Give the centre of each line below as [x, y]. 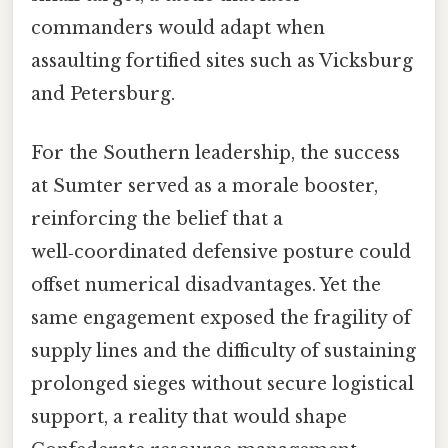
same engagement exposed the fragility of [221, 318]
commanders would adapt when [178, 28]
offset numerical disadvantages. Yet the [206, 285]
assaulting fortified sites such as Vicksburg [222, 61]
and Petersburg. [103, 94]
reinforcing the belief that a [157, 219]
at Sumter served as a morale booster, [204, 186]
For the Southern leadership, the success [215, 153]
